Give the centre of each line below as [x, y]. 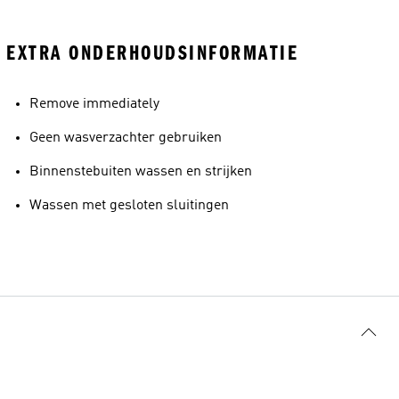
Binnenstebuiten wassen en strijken [141, 172]
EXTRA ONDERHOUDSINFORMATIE [152, 53]
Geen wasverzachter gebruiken [126, 138]
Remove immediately [94, 104]
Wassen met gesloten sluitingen [129, 206]
